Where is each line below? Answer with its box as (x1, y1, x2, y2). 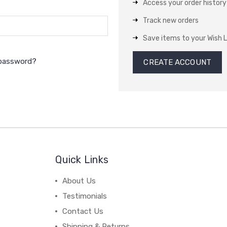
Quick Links (55, 154, 109, 166)
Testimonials (62, 192, 107, 201)
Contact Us (62, 207, 104, 216)
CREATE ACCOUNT (143, 58, 211, 67)
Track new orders (143, 16, 199, 25)
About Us (62, 176, 96, 185)
